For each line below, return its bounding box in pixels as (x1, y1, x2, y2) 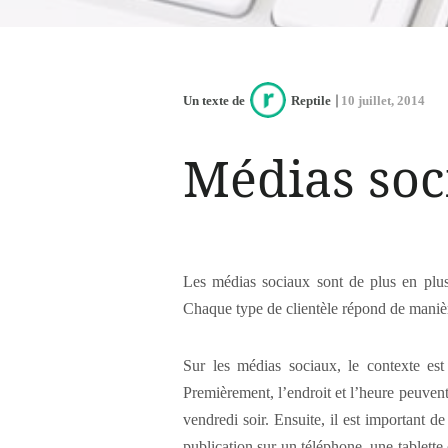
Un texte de (183, 92, 245, 108)
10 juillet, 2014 (341, 92, 425, 108)
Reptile (291, 92, 331, 108)
